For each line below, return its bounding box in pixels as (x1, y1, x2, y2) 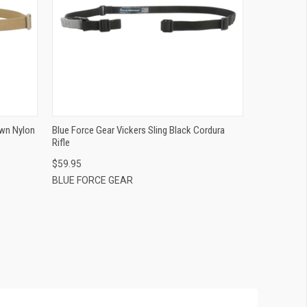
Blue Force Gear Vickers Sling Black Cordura (52, 123, 225, 136)
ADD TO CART (121, 25, 174, 36)
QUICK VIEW (125, 3, 171, 14)
